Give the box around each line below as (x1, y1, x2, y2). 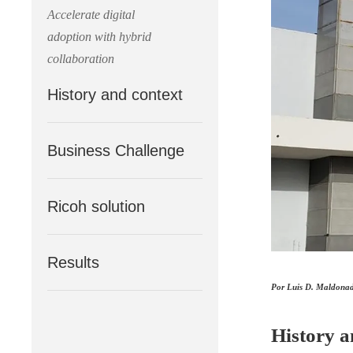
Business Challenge (47, 142, 184, 159)
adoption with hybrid (47, 30, 151, 43)
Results (47, 254, 99, 271)
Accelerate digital (47, 8, 135, 21)
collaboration (47, 52, 114, 65)
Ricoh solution (47, 198, 145, 215)
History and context (47, 86, 183, 103)
